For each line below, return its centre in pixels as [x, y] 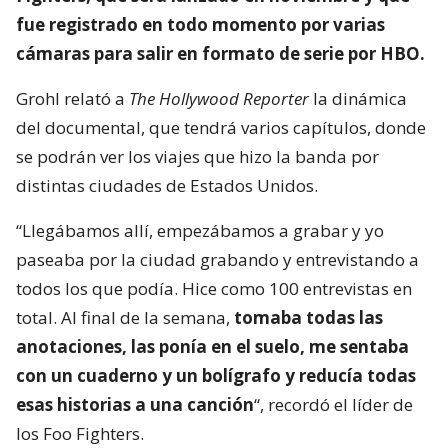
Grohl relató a [72, 98]
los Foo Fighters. [80, 433]
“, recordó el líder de [333, 404]
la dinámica [358, 98]
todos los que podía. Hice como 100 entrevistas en [214, 288]
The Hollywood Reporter [219, 98]
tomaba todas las [308, 317]
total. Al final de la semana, [125, 317]
